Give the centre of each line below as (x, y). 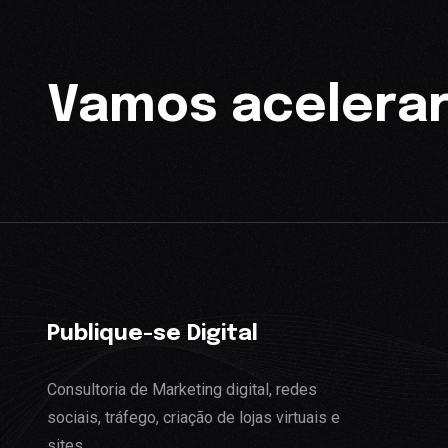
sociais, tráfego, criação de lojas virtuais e (193, 417)
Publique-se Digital (152, 334)
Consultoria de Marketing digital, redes (182, 389)
